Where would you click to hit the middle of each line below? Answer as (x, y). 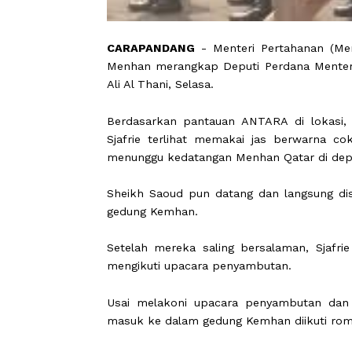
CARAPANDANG (167, 132)
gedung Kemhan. (169, 313)
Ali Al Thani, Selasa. (178, 172)
